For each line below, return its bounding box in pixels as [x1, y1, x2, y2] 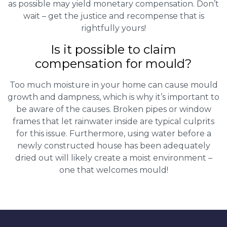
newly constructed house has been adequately [17, 140, 210, 150]
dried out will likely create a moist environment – [15, 153, 212, 163]
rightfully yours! [81, 23, 146, 33]
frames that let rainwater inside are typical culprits [13, 116, 214, 126]
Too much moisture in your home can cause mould [9, 80, 218, 90]
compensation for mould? [35, 56, 192, 71]
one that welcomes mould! [59, 165, 168, 175]
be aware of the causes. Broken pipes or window [16, 104, 211, 114]
